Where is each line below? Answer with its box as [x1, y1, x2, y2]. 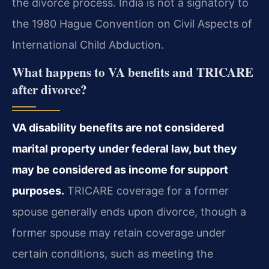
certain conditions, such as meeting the [12, 247, 213, 261]
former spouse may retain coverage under [12, 226, 226, 240]
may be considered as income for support [12, 163, 228, 177]
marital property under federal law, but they [12, 142, 237, 156]
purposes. [12, 184, 64, 198]
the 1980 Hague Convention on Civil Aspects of [12, 17, 252, 30]
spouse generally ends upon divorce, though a [12, 205, 246, 219]
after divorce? [12, 80, 87, 99]
